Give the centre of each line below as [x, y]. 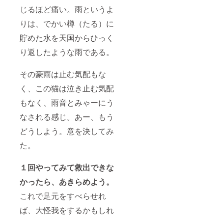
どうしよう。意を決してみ [67, 131]
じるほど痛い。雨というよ [67, 9]
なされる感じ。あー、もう [67, 117]
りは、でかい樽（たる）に [67, 24]
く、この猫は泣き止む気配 [67, 88]
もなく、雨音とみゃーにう [67, 103]
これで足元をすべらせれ [63, 196]
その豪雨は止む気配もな [63, 74]
